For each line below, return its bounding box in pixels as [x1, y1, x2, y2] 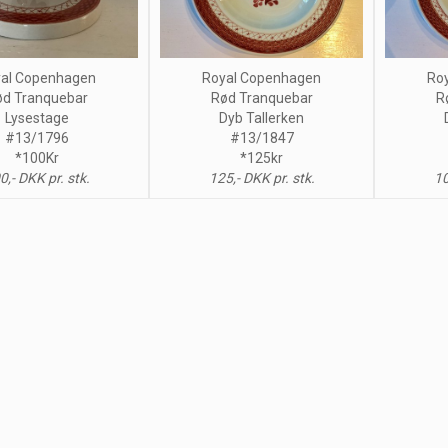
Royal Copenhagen [202, 69, 321, 86]
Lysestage [4, 110, 69, 127]
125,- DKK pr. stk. [208, 169, 315, 186]
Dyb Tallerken [219, 109, 304, 126]
